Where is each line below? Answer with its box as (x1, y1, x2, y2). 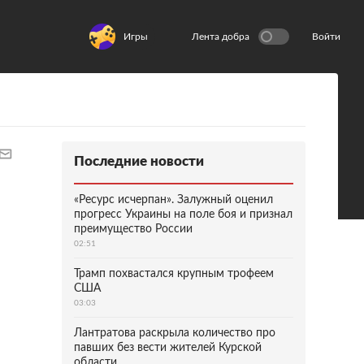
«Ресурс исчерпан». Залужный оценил (74, 194, 273, 206)
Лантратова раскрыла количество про (74, 327, 275, 339)
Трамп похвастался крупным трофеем (74, 268, 274, 279)
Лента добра (192, 32, 249, 41)
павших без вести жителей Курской (74, 342, 262, 353)
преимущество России (74, 223, 193, 235)
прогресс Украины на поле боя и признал (74, 209, 292, 220)
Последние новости (74, 154, 204, 168)
